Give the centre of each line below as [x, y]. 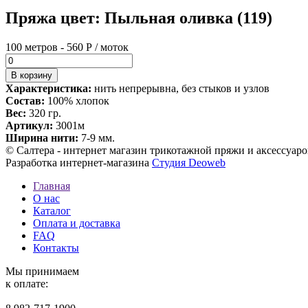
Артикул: [29, 125]
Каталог [52, 210]
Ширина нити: [42, 137]
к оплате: [27, 283]
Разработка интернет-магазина [79, 162]
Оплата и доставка [77, 223]
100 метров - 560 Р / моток [67, 47]
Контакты [56, 247]
